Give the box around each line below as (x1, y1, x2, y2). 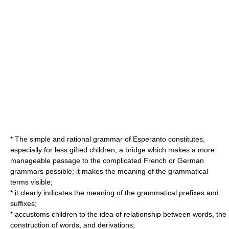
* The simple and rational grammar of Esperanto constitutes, (10, 135, 205, 143)
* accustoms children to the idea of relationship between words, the (10, 210, 226, 218)
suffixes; (10, 199, 37, 208)
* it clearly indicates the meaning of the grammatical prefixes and (10, 189, 219, 197)
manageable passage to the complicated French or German (10, 156, 204, 165)
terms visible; (10, 178, 53, 186)
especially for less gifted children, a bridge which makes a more (10, 146, 215, 154)
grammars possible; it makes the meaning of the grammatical (10, 167, 208, 175)
